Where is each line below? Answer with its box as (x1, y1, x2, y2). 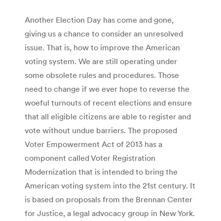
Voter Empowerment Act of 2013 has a (25, 139, 162, 149)
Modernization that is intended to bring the (25, 166, 178, 177)
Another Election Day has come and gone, (25, 14, 174, 25)
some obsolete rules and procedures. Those (25, 70, 179, 80)
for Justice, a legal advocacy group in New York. (25, 208, 195, 218)
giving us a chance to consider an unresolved (25, 28, 183, 38)
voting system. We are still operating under (25, 56, 177, 66)
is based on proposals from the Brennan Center (25, 194, 192, 204)
